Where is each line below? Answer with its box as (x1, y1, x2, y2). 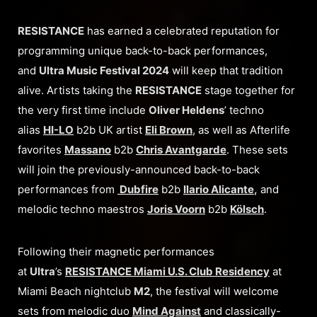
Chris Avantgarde (136, 142, 226, 156)
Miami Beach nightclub (18, 284, 134, 298)
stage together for (202, 83, 295, 97)
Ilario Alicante (183, 182, 254, 196)
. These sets (226, 142, 288, 156)
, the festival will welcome (150, 284, 279, 298)
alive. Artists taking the (18, 83, 135, 97)
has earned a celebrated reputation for (84, 23, 279, 38)
